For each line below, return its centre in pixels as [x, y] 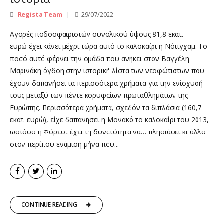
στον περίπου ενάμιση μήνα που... [64, 144]
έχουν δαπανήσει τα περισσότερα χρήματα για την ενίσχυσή [106, 83]
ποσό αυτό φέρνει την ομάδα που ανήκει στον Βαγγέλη [99, 59]
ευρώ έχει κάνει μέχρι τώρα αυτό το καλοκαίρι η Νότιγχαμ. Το [109, 46]
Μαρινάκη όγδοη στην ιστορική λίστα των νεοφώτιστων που [107, 71]
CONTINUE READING [49, 205]
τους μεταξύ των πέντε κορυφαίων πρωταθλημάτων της [99, 95]
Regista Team [39, 14]
